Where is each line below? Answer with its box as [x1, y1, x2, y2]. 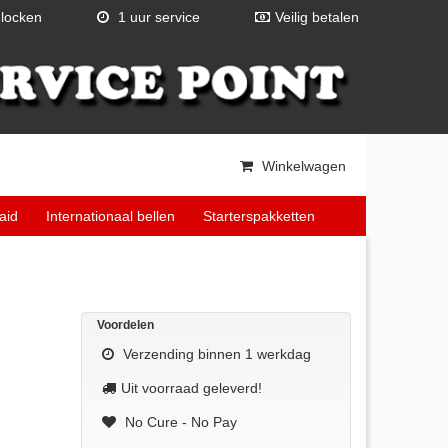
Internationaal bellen [46, 207, 175, 224]
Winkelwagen [258, 157, 346, 174]
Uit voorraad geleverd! [121, 379, 262, 396]
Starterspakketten [203, 207, 315, 224]
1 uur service [114, 9, 200, 25]
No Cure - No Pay [121, 413, 237, 430]
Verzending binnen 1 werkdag [119, 345, 311, 362]
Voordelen [97, 317, 154, 332]
